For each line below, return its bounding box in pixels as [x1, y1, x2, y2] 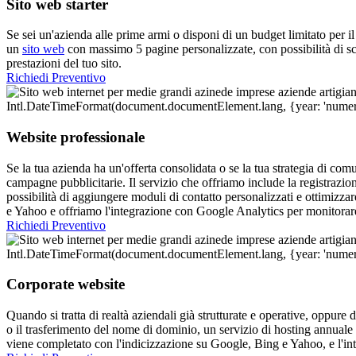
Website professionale [6, 129, 145, 145]
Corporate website [6, 276, 125, 293]
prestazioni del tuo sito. [6, 56, 122, 71]
